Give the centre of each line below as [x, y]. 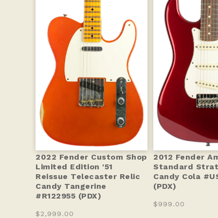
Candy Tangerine [71, 186]
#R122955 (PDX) [68, 196]
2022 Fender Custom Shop [91, 157]
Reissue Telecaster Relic [88, 176]
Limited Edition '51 [74, 166]
